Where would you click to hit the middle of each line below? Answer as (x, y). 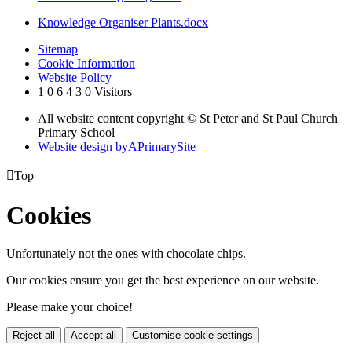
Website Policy (75, 78)
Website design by (83, 147)
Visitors (113, 92)
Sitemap (58, 49)
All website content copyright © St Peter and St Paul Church (188, 119)
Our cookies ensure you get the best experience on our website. (163, 280)
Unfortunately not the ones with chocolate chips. (126, 254)
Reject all (34, 335)
